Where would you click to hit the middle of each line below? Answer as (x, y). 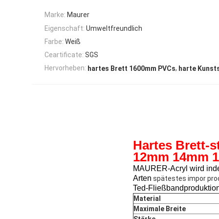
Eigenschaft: (65, 28)
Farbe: (54, 41)
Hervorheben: (65, 68)
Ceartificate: (64, 55)
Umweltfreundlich (114, 28)
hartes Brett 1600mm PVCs (131, 69)
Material (147, 199)
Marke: (55, 15)
